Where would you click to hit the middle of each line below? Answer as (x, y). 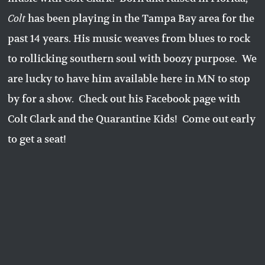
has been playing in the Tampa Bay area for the (140, 18)
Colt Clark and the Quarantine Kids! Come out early (132, 119)
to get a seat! (37, 139)
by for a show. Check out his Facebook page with (124, 98)
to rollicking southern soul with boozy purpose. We (132, 58)
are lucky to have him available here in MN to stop (129, 78)
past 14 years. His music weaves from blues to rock (129, 38)
